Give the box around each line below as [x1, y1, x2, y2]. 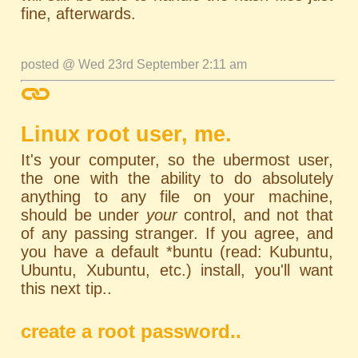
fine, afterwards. [21, 5, 137, 22]
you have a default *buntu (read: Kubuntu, [21, 243, 333, 261]
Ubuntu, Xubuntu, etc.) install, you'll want [21, 261, 333, 279]
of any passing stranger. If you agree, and [21, 225, 333, 242]
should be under [21, 206, 146, 224]
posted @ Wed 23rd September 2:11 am [21, 58, 248, 71]
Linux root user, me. [21, 122, 233, 146]
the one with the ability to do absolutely [21, 169, 333, 187]
